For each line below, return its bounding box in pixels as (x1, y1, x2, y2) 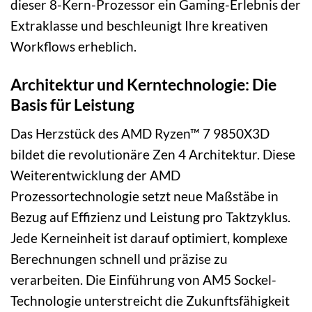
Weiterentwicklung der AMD (10, 166, 180, 183)
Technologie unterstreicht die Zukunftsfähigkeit (10, 292, 290, 309)
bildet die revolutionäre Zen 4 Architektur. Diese (10, 146, 295, 162)
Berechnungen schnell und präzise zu (10, 250, 228, 267)
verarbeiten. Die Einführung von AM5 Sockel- (10, 271, 276, 288)
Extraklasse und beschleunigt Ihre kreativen (10, 17, 268, 34)
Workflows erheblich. (10, 38, 136, 55)
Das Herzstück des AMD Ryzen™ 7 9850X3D (10, 125, 270, 141)
